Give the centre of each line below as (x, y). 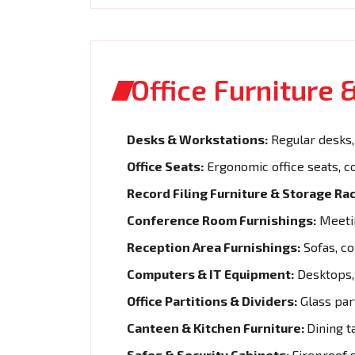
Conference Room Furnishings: (221, 219)
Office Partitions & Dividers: (212, 300)
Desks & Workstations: (197, 139)
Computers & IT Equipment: (210, 273)
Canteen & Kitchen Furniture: (217, 327)
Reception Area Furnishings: (214, 246)
